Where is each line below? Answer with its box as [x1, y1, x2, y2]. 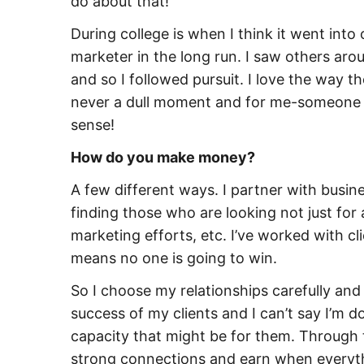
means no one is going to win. [71, 249, 277, 266]
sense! [71, 115, 115, 133]
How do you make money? [71, 148, 255, 166]
